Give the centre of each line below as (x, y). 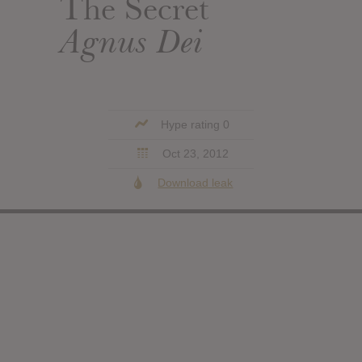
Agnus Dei (131, 41)
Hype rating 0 (194, 124)
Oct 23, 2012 (194, 153)
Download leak (196, 182)
